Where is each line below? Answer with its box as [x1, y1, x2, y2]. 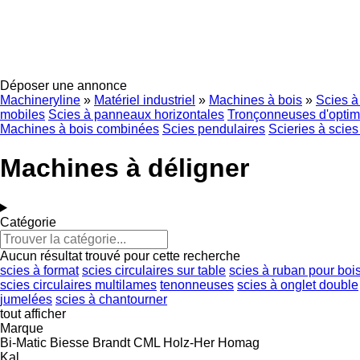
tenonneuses [160, 277, 234, 292]
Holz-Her [163, 335, 215, 350]
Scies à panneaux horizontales [48, 108, 224, 121]
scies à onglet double [237, 277, 358, 292]
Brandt [92, 335, 130, 350]
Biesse [50, 335, 89, 350]
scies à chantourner [55, 292, 167, 306]
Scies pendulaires [162, 122, 265, 136]
